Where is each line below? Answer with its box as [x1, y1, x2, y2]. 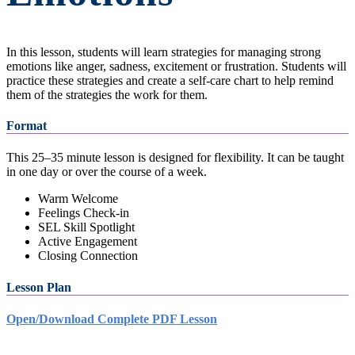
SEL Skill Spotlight [38, 220, 135, 235]
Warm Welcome [38, 192, 118, 206]
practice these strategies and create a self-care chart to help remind [6, 73, 334, 87]
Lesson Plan [6, 280, 71, 294]
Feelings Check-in [38, 206, 129, 220]
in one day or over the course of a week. [6, 165, 207, 179]
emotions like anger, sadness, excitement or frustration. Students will [6, 59, 346, 73]
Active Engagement [38, 235, 137, 249]
